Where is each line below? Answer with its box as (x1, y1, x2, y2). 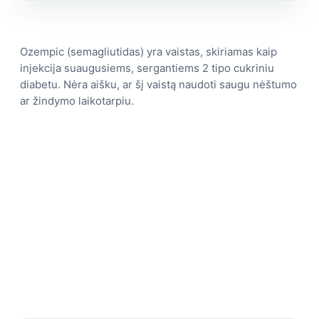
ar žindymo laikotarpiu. (20, 94, 134, 108)
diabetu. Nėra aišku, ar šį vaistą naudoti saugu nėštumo (20, 78, 297, 92)
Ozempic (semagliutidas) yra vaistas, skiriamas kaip (20, 45, 277, 59)
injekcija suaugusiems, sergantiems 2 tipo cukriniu (20, 61, 274, 75)
